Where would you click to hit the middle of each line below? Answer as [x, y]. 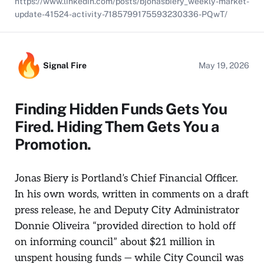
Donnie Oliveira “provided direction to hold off [125, 226]
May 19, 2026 [224, 66]
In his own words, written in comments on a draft [132, 194]
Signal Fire [65, 66]
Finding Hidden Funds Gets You [121, 109]
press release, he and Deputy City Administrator [127, 210]
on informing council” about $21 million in [115, 242]
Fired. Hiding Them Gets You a [117, 127]
